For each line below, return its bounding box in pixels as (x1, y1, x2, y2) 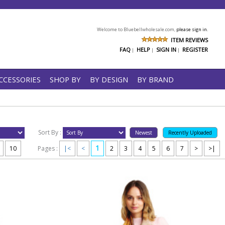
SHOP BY (50, 74, 81, 84)
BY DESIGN (90, 74, 128, 84)
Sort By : (32, 128, 63, 137)
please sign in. (176, 26, 208, 33)
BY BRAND (137, 74, 174, 84)
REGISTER (182, 46, 208, 53)
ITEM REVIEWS (171, 36, 208, 44)
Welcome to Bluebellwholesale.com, (97, 26, 176, 33)
